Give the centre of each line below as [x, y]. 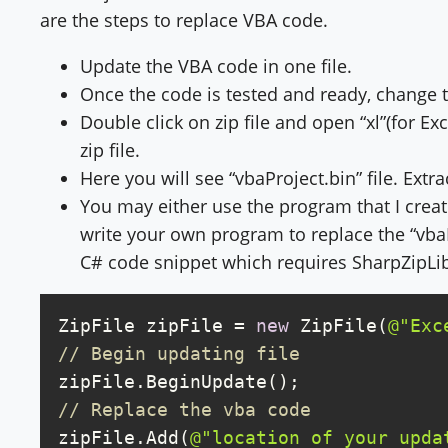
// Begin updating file [179, 354]
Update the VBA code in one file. [216, 66]
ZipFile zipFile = [157, 326]
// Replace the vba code [184, 410]
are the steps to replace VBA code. [184, 20]
